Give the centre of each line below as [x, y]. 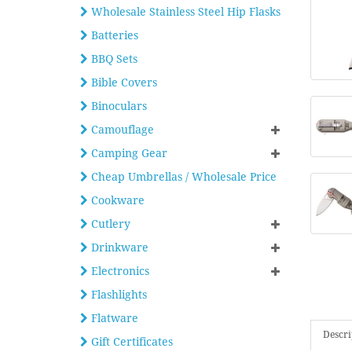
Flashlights [117, 295]
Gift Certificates [130, 342]
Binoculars [117, 106]
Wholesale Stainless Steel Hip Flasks [184, 12]
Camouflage [121, 130]
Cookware [116, 200]
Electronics [119, 271]
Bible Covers [123, 82]
